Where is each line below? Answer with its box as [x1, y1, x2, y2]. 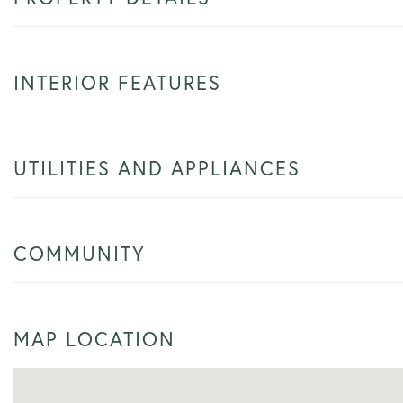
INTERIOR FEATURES [13, 68, 221, 95]
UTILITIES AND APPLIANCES [13, 154, 300, 181]
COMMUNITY [13, 239, 146, 266]
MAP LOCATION [13, 325, 175, 352]
